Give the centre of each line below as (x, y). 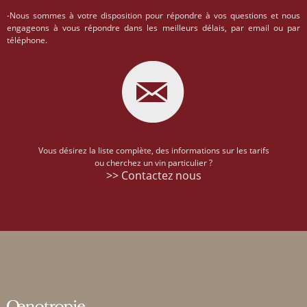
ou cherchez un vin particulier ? (153, 163)
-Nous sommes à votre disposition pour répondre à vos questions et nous (153, 16)
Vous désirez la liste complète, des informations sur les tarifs (153, 151)
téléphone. (27, 40)
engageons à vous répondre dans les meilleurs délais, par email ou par (153, 28)
